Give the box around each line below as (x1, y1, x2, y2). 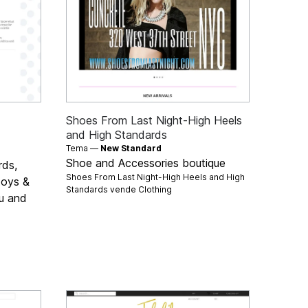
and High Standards (66, 127, 168, 142)
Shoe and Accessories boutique (66, 155, 226, 170)
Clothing (138, 184, 173, 195)
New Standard (100, 142, 162, 153)
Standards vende (66, 184, 139, 195)
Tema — (66, 142, 101, 153)
